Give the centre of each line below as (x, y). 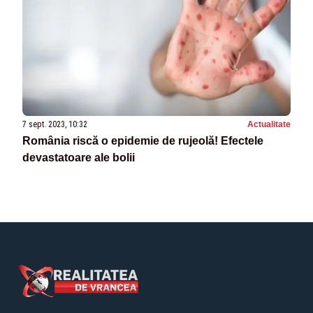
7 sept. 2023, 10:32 (55, 125)
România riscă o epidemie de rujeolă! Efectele (143, 141)
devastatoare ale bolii (79, 158)
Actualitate (269, 125)
